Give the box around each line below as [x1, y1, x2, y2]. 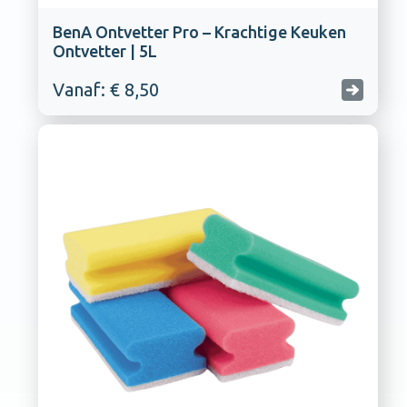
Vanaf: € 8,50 [52, 79, 159, 101]
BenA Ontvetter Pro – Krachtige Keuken [52, 23, 346, 42]
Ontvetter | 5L [52, 42, 157, 61]
